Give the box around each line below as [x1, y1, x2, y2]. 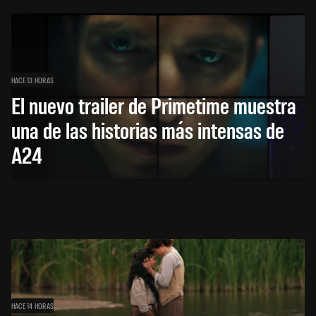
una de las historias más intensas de [11, 114, 284, 144]
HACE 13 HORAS [11, 74, 54, 85]
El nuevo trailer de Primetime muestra [11, 90, 296, 119]
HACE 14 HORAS [11, 300, 54, 310]
